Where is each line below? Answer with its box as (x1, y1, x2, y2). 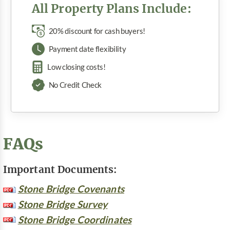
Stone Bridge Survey (17, 199, 108, 210)
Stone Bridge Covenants (17, 183, 124, 195)
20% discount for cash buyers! (48, 26, 145, 35)
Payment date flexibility (48, 44, 126, 53)
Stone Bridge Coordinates (17, 214, 132, 225)
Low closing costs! (47, 62, 106, 71)
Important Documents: (3, 162, 117, 176)
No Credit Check (48, 80, 102, 89)
